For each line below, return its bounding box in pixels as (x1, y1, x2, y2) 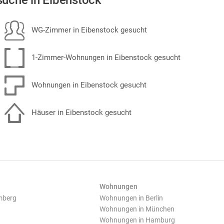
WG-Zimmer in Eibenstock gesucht (29, 25, 147, 34)
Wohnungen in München (99, 205, 174, 213)
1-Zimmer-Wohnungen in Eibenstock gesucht (29, 52, 180, 62)
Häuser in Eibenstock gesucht (29, 107, 131, 117)
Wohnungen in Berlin (99, 194, 163, 202)
